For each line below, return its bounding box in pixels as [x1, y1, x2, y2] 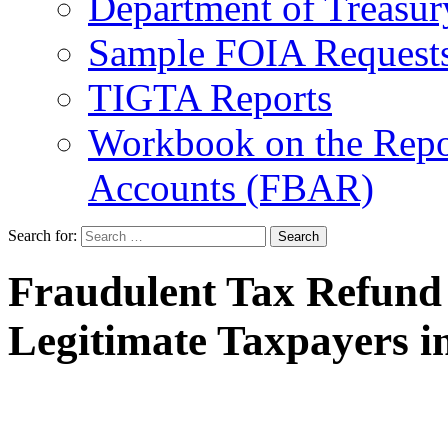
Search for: [8, 226, 77, 244]
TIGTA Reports [88, 75, 332, 119]
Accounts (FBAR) [88, 165, 374, 209]
